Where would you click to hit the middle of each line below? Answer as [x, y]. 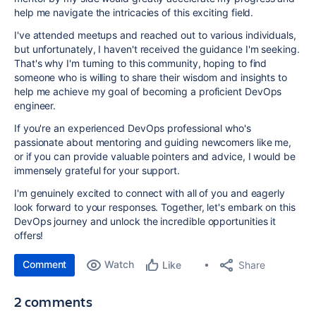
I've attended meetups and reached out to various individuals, [155, 35]
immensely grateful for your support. [97, 170]
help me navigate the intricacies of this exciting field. [134, 12]
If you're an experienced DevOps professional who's [133, 128]
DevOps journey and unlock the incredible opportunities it [145, 221]
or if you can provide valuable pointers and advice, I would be [155, 156]
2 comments [53, 302]
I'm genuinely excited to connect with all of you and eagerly [150, 193]
